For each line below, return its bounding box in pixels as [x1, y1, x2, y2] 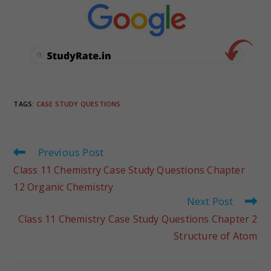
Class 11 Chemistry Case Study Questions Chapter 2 [18, 212, 258, 226]
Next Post [186, 194, 233, 208]
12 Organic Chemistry [13, 180, 114, 194]
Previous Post [38, 145, 104, 159]
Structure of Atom [174, 229, 258, 243]
